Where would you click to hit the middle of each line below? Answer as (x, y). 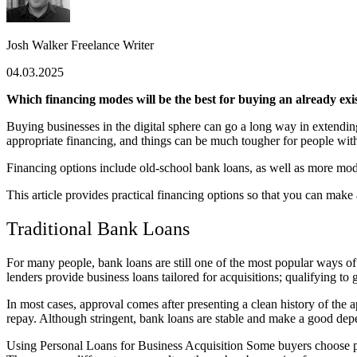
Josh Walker (37, 45)
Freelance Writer (111, 45)
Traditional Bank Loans (98, 229)
